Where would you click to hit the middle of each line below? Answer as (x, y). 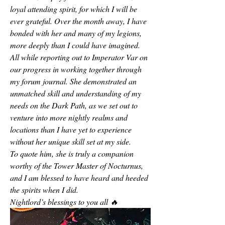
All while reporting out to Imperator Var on (79, 57)
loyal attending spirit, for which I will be (74, 9)
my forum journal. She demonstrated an (73, 81)
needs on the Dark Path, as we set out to (74, 105)
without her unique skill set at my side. (72, 141)
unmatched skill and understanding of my (76, 93)
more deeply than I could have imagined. (75, 45)
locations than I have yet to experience (71, 129)
